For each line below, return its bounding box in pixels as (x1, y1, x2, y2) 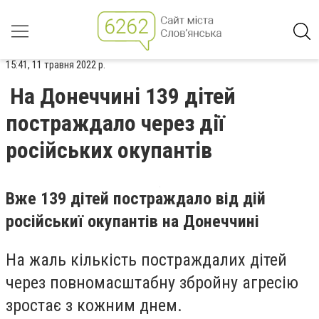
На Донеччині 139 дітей (10, 83, 236, 110)
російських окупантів (6, 137, 212, 164)
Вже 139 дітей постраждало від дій (6, 189, 266, 209)
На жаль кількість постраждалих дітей (6, 249, 287, 270)
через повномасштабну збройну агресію (6, 272, 298, 293)
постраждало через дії (6, 110, 224, 137)
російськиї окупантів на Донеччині (6, 211, 259, 231)
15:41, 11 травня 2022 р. (6, 58, 105, 71)
